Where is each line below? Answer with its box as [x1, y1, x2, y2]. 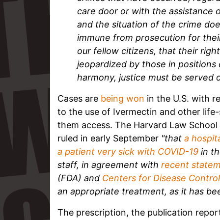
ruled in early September [57, 133, 161, 143]
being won [101, 93, 144, 104]
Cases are [57, 93, 101, 104]
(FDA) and [57, 172, 102, 183]
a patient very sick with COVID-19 [57, 146, 198, 157]
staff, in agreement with [57, 159, 161, 170]
